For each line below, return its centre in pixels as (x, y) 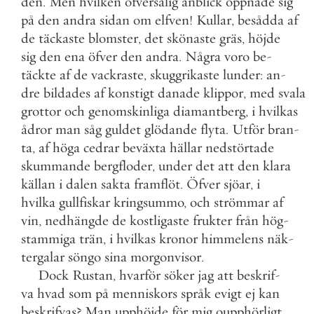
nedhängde (77, 220)
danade (179, 93)
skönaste (191, 38)
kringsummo (149, 202)
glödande (171, 129)
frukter (212, 220)
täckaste (62, 38)
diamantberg (209, 111)
